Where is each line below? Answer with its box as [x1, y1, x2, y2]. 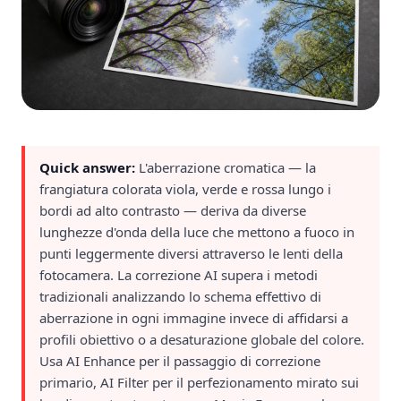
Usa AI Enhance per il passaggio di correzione [39, 352, 320, 370]
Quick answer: [39, 158, 139, 176]
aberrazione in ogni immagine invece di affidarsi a [39, 309, 348, 327]
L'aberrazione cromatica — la [139, 158, 316, 176]
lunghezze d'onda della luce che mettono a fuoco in [39, 223, 354, 241]
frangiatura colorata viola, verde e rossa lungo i [39, 180, 331, 198]
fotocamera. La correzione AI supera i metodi [39, 266, 318, 284]
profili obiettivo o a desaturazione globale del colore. [39, 330, 364, 348]
